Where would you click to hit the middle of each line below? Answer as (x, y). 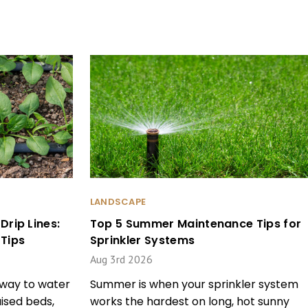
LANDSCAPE (118, 202)
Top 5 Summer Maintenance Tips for (196, 224)
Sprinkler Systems (142, 241)
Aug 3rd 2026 (121, 260)
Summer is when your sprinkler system (194, 285)
